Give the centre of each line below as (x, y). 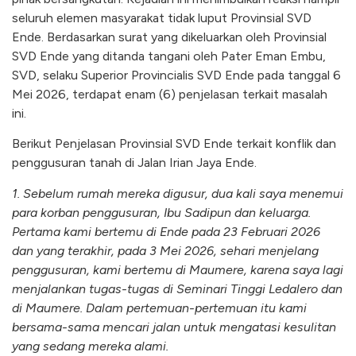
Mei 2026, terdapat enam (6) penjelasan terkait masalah (170, 94)
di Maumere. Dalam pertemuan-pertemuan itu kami (159, 308)
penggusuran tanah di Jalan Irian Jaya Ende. (134, 163)
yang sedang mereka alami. (90, 346)
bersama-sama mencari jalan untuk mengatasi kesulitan (174, 327)
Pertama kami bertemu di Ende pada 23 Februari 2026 (166, 231)
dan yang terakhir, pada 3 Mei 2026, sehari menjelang (165, 250)
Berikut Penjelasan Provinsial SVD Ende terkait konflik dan (174, 144)
